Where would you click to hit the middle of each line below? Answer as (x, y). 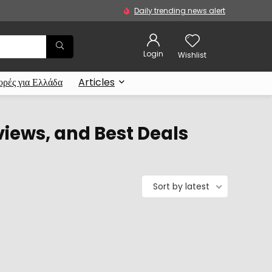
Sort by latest (181, 186)
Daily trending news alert (180, 11)
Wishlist (192, 55)
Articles (97, 82)
